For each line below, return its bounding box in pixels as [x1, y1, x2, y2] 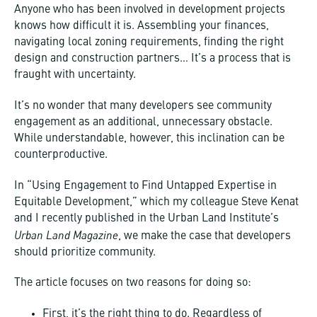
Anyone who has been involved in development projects [14, 4, 285, 16]
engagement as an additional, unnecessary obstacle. [14, 116, 272, 128]
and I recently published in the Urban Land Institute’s [14, 212, 279, 224]
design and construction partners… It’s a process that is [14, 53, 291, 65]
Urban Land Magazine [14, 227, 118, 242]
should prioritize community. [14, 246, 156, 258]
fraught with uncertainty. [14, 69, 136, 81]
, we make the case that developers [118, 230, 291, 242]
